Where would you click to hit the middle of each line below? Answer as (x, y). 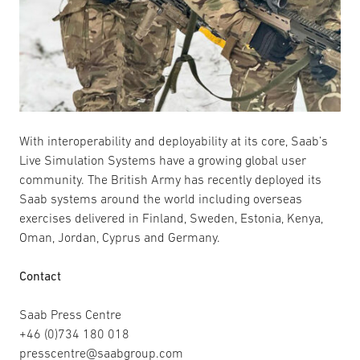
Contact (40, 276)
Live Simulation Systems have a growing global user (163, 160)
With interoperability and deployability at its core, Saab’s (174, 141)
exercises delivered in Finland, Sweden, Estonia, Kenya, (171, 218)
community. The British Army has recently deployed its (170, 180)
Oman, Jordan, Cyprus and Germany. (120, 237)
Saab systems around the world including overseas (161, 199)
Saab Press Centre (70, 315)
